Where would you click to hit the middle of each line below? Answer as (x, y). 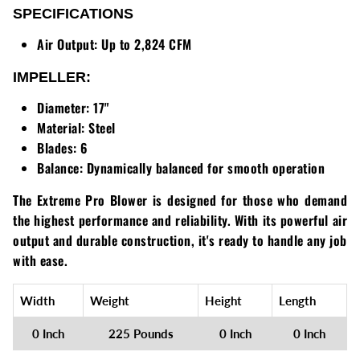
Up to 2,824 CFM (145, 45)
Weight (110, 301)
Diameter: (63, 108)
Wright (33, 67)
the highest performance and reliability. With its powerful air (180, 221)
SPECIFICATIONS (73, 14)
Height (223, 301)
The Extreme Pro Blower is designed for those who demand (180, 200)
